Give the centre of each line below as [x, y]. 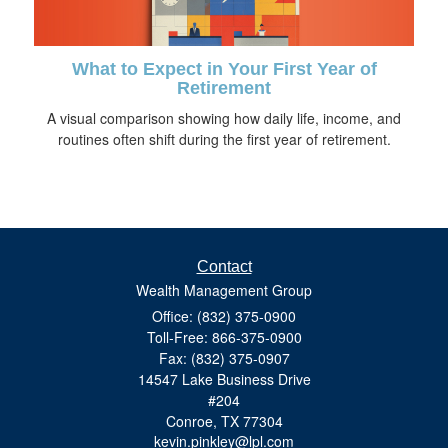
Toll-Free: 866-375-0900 [224, 336]
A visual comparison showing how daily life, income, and [224, 117]
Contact [224, 266]
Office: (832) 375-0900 [224, 315]
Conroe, [191, 420]
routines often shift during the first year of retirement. [224, 138]
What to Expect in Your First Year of [224, 68]
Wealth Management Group [224, 289]
